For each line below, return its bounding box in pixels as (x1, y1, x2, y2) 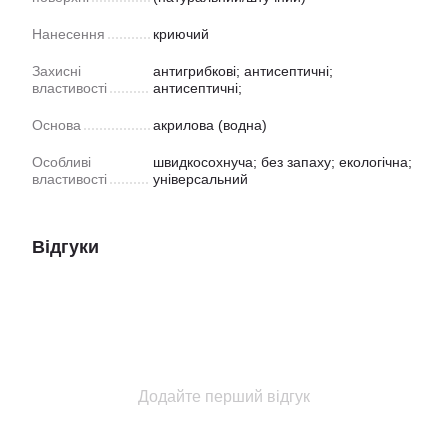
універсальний (153, 170, 248, 187)
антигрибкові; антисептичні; (153, 62, 333, 79)
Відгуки (32, 236, 99, 257)
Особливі (32, 153, 91, 170)
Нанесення (32, 25, 105, 42)
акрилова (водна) (153, 116, 267, 133)
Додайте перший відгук (138, 387, 310, 405)
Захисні (32, 62, 81, 79)
